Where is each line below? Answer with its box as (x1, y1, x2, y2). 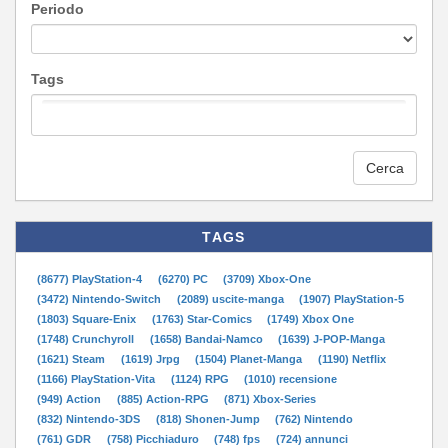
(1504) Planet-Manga (195, 353, 306, 365)
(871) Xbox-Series (224, 393, 317, 405)
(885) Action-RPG (116, 393, 212, 405)
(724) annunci (276, 433, 349, 445)
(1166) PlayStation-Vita (37, 373, 159, 385)
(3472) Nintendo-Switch (37, 293, 165, 305)
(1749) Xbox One (267, 313, 355, 325)
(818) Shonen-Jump (155, 413, 263, 425)
